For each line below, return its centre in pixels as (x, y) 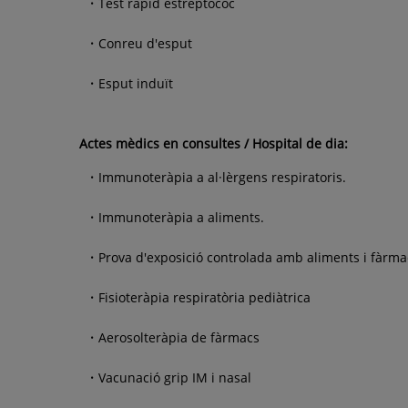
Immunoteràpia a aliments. (181, 217)
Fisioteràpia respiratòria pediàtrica (204, 297)
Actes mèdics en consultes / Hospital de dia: (214, 143)
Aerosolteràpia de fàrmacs (179, 337)
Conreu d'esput (145, 43)
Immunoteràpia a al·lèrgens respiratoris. (222, 177)
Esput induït (136, 83)
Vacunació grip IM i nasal (175, 377)
